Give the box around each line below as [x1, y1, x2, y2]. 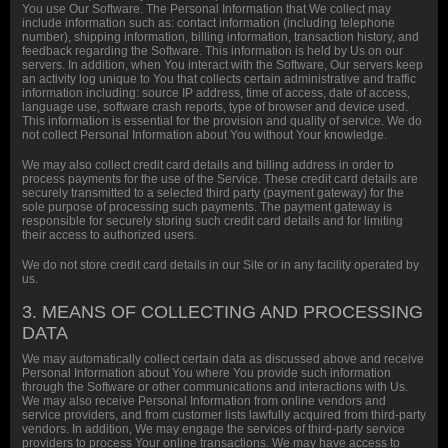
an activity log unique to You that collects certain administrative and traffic [22, 72, 416, 86]
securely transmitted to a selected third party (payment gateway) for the [22, 186, 404, 200]
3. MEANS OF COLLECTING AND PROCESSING [22, 302, 423, 322]
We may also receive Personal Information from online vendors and [22, 394, 386, 408]
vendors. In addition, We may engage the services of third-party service [22, 422, 405, 436]
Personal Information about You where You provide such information [22, 366, 391, 380]
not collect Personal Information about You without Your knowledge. [22, 128, 387, 142]
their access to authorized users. [22, 228, 197, 242]
